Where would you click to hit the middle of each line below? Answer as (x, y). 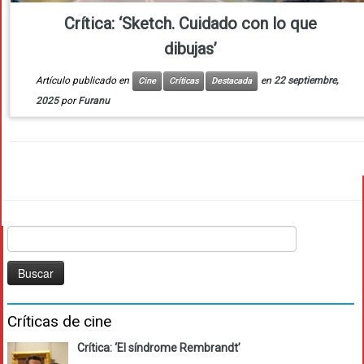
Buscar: (26, 234)
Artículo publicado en (83, 81)
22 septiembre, (305, 81)
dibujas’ (190, 49)
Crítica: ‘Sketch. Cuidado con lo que (190, 24)
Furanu (93, 101)
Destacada (231, 81)
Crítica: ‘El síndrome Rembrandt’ (158, 348)
